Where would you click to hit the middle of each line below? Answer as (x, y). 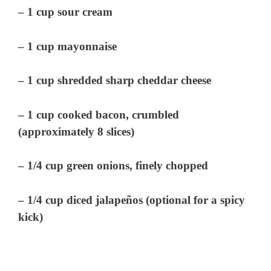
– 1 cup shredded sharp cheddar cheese (115, 80)
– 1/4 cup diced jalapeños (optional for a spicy (132, 200)
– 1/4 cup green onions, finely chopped (113, 166)
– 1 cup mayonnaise (68, 46)
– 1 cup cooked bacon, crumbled (99, 114)
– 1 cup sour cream (66, 12)
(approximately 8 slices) (77, 131)
